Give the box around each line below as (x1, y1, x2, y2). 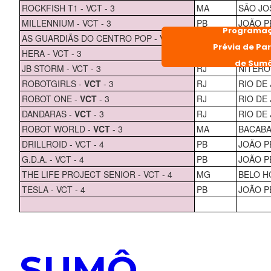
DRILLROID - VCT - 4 (21, 137, 104, 150)
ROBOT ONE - (21, 92, 80, 105)
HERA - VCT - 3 (21, 47, 82, 59)
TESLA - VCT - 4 (21, 183, 85, 195)
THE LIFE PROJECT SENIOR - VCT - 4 (21, 168, 172, 180)
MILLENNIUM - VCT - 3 (21, 16, 111, 29)
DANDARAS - (21, 107, 74, 120)
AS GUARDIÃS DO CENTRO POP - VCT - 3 (21, 31, 189, 44)
